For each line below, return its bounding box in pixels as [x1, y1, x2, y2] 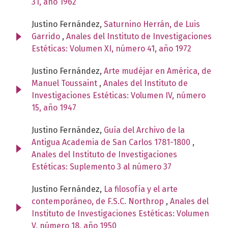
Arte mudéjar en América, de [104, 66, 211, 76]
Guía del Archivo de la [104, 125, 185, 135]
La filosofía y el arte [104, 184, 178, 194]
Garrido [32, 31, 62, 41]
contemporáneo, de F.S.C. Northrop [32, 196, 166, 206]
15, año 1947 [32, 102, 76, 112]
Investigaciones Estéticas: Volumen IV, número [32, 90, 206, 100]
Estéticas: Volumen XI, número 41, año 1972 [32, 43, 191, 53]
